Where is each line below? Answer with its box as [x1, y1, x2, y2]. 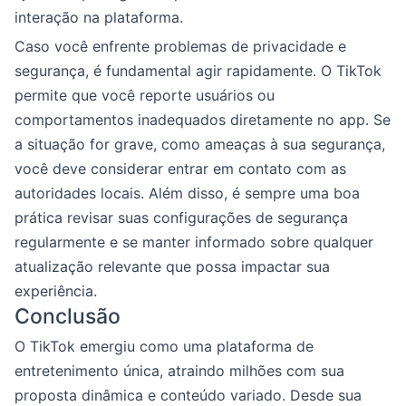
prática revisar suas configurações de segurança [14, 208, 348, 227]
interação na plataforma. [14, 8, 183, 26]
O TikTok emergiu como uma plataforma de [14, 337, 314, 355]
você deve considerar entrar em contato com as [14, 159, 346, 178]
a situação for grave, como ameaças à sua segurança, [14, 135, 385, 153]
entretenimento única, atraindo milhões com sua [14, 362, 344, 380]
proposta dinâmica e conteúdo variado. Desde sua [14, 386, 362, 404]
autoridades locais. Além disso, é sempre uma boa [14, 184, 360, 202]
